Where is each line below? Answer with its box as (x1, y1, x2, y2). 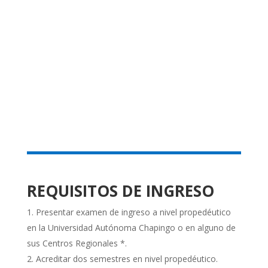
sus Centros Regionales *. (26, 237, 127, 249)
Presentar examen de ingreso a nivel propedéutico (35, 206, 231, 218)
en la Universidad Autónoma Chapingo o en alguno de (26, 222, 236, 234)
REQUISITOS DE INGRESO (26, 180, 214, 202)
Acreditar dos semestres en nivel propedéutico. (35, 253, 218, 265)
